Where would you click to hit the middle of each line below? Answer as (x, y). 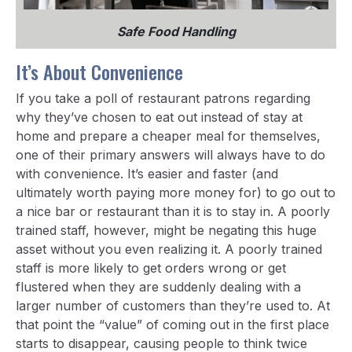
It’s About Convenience (99, 72)
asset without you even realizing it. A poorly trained (169, 249)
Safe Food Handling (176, 32)
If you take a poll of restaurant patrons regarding (163, 99)
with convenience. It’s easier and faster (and (147, 174)
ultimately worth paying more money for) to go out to (176, 193)
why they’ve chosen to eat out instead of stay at (159, 117)
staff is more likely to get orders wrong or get (151, 268)
